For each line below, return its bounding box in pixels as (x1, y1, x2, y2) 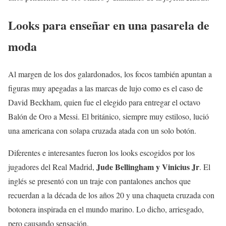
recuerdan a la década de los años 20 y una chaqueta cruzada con (8, 190, 214, 201)
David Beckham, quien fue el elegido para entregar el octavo (8, 97, 200, 108)
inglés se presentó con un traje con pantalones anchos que (8, 176, 191, 187)
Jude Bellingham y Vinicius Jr (96, 161, 199, 173)
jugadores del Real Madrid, (8, 161, 96, 173)
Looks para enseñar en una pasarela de (8, 16, 209, 34)
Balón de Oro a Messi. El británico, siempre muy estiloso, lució (8, 111, 209, 122)
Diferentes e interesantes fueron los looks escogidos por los (8, 147, 195, 158)
